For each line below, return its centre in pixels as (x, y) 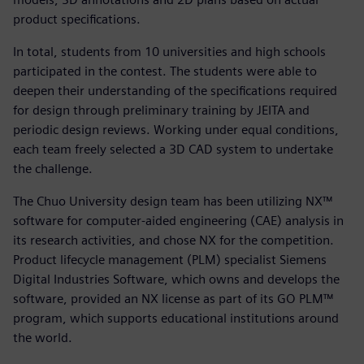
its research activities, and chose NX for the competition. (173, 240)
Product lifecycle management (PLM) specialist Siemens (170, 259)
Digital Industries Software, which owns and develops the (176, 279)
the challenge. (53, 168)
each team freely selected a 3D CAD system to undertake (173, 149)
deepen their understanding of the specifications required (175, 90)
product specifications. (77, 19)
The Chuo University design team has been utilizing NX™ (173, 201)
